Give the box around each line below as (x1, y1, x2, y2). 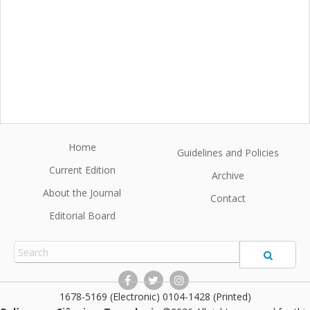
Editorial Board (48, 209, 116, 223)
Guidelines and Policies (177, 146, 279, 160)
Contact (210, 192, 246, 206)
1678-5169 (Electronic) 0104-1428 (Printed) (59, 290, 251, 304)
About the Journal (43, 186, 121, 200)
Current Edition (48, 163, 116, 177)
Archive (212, 169, 244, 183)
